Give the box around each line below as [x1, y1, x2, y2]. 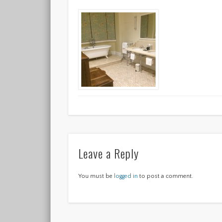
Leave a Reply [78, 144, 139, 163]
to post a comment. [138, 173, 194, 180]
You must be [78, 173, 114, 180]
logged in [114, 173, 138, 180]
